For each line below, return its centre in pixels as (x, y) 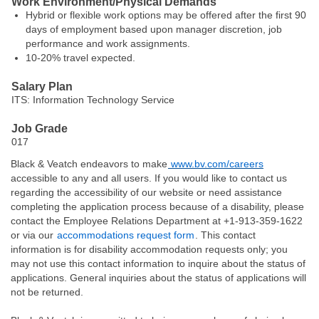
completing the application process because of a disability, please (157, 206)
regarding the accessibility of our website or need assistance (146, 192)
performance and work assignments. (108, 43)
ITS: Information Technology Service (93, 100)
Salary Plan (42, 87)
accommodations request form (126, 235)
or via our (33, 235)
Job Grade (40, 129)
